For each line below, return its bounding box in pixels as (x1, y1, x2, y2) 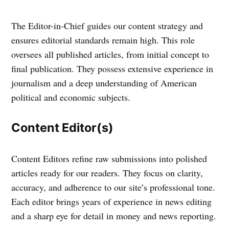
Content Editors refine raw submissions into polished (11, 152, 208, 165)
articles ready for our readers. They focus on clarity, (11, 167, 203, 179)
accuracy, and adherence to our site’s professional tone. (11, 181, 216, 193)
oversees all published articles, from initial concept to (11, 48, 210, 60)
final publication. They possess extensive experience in (11, 62, 214, 75)
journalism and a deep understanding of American (11, 77, 197, 89)
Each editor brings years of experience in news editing (11, 195, 212, 208)
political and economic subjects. (11, 91, 131, 103)
